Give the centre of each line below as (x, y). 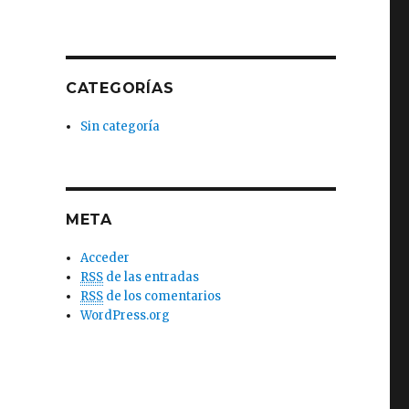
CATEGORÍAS (120, 88)
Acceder (105, 258)
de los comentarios (163, 296)
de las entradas (152, 277)
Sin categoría (121, 126)
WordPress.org (126, 315)
